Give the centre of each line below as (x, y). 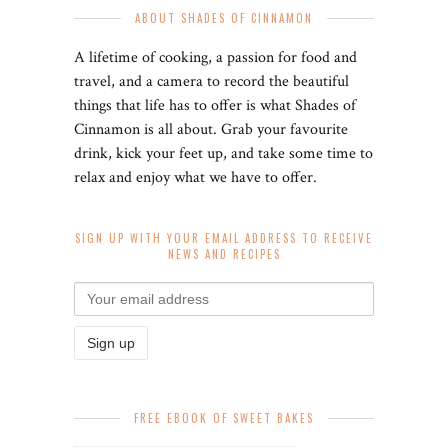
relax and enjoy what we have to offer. (195, 177)
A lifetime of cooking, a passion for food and (215, 57)
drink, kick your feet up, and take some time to (223, 153)
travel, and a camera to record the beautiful (211, 81)
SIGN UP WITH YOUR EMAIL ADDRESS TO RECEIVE (224, 237)
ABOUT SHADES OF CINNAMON (224, 17)
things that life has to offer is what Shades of (215, 105)
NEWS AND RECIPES (224, 253)
